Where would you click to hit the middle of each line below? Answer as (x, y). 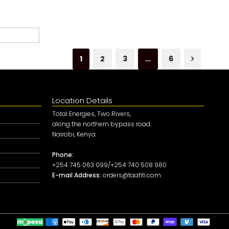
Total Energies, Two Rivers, (91, 114)
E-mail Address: (77, 175)
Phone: (63, 155)
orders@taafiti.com (131, 175)
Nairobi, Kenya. (74, 134)
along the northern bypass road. (102, 124)
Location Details (82, 101)
